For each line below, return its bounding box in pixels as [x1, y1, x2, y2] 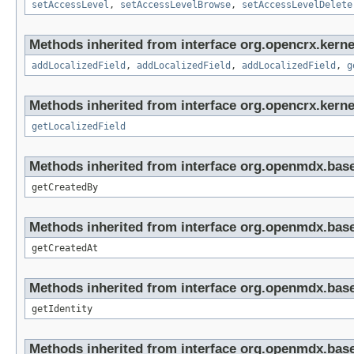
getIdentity [32, 303, 92, 315]
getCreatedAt [32, 243, 98, 254]
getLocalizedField [32, 121, 126, 133]
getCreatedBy [32, 182, 98, 194]
